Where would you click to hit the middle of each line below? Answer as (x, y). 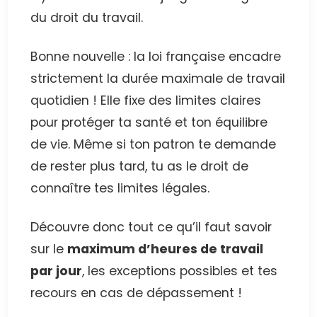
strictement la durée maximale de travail (158, 79)
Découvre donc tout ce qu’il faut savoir (151, 227)
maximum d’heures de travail (166, 249)
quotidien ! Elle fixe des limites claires (146, 101)
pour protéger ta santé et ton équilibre (149, 123)
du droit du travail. (87, 18)
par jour (57, 271)
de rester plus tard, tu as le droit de (140, 167)
